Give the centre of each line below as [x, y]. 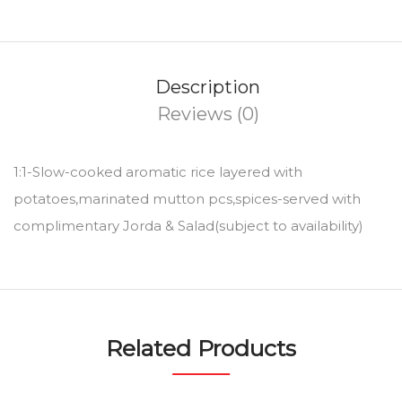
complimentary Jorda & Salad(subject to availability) [188, 225]
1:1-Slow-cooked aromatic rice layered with [158, 171]
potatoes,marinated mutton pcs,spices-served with [187, 198]
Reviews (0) [208, 114]
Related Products [201, 348]
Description [208, 87]
